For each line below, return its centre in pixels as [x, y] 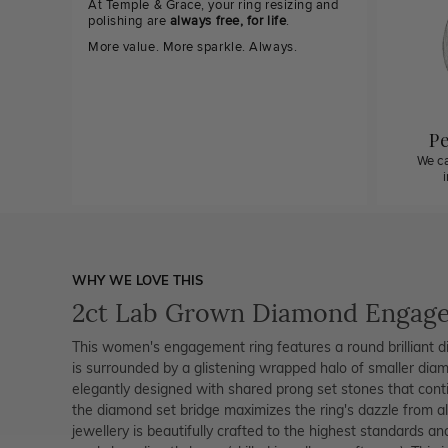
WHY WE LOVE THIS [137, 280]
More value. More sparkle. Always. [193, 47]
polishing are [129, 21]
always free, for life [228, 21]
